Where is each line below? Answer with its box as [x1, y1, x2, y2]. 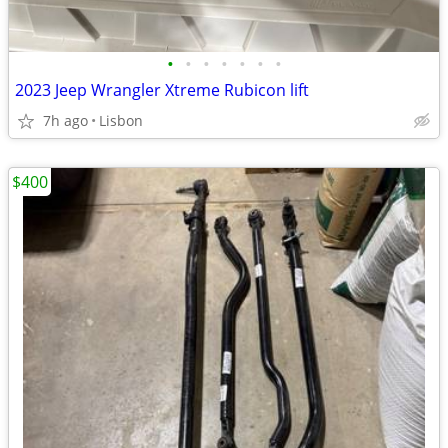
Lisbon [99, 111, 143, 130]
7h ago [43, 111, 88, 130]
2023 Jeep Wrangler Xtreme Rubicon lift [15, 79, 309, 101]
